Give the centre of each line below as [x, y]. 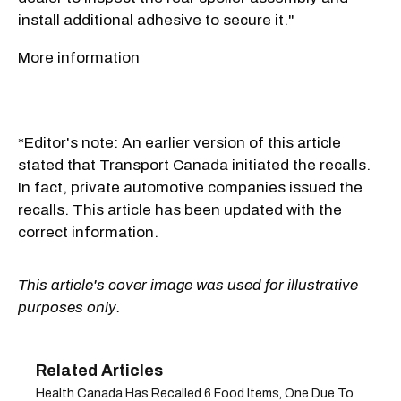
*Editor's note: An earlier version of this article [179, 142]
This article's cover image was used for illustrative [188, 285]
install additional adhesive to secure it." [156, 20]
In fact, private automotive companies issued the [190, 187]
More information [79, 57]
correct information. [88, 232]
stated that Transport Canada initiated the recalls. [194, 165]
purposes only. [69, 307]
